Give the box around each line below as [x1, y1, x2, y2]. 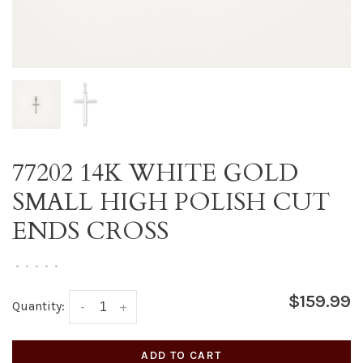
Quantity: [12, 298, 65, 314]
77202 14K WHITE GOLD [12, 156, 298, 190]
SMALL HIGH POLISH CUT [12, 186, 330, 219]
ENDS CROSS [12, 215, 169, 248]
